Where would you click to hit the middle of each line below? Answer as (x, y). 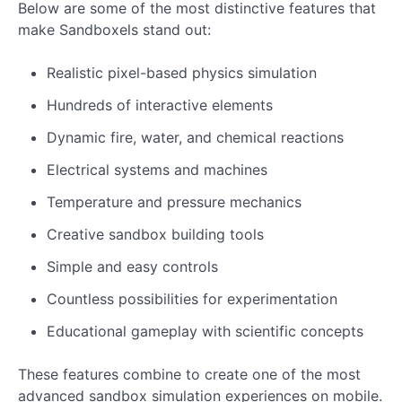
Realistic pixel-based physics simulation (182, 72)
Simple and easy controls (132, 266)
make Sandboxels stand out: (114, 29)
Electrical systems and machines (157, 169)
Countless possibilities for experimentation (192, 298)
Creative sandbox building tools (155, 234)
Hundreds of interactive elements (160, 105)
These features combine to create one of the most (189, 374)
